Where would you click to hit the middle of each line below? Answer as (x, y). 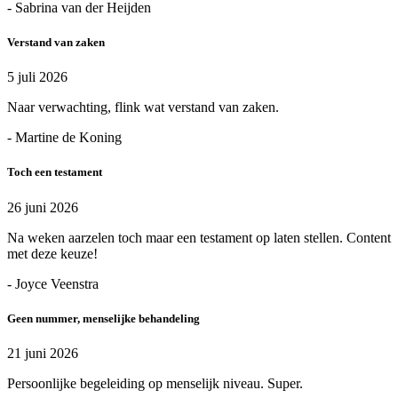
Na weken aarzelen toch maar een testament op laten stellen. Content (199, 237)
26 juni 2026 (43, 207)
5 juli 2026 (37, 77)
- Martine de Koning (64, 138)
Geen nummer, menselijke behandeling (103, 318)
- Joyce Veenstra (53, 283)
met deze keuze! (52, 253)
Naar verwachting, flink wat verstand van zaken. (143, 107)
